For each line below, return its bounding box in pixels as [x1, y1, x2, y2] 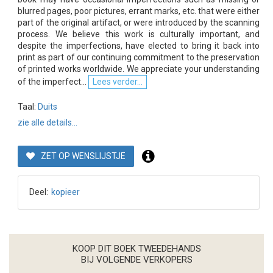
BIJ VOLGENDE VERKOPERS [80, 253, 193, 265]
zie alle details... [18, 117, 77, 127]
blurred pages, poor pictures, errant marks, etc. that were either [18, 5, 260, 16]
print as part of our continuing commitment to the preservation [18, 52, 260, 62]
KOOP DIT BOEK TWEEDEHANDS [72, 243, 201, 254]
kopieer [51, 187, 80, 197]
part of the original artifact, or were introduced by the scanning [18, 17, 260, 27]
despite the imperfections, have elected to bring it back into [18, 40, 260, 51]
